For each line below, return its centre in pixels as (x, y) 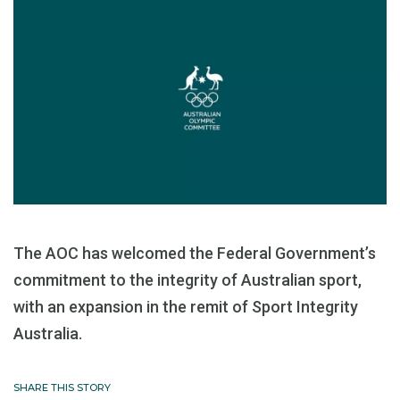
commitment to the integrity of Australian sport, (187, 280)
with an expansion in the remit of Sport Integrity (186, 307)
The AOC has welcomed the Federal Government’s (195, 254)
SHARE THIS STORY (62, 388)
